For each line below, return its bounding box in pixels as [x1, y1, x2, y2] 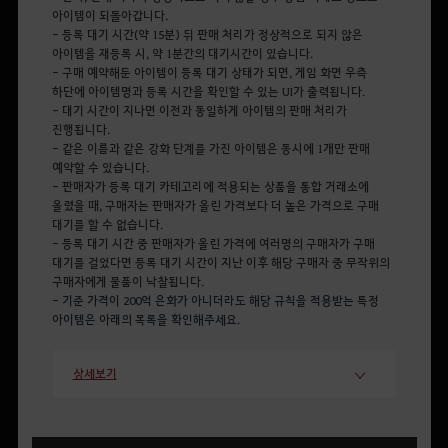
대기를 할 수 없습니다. [51, 216, 163, 232]
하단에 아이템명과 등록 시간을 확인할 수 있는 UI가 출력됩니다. [51, 83, 365, 99]
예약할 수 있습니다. [51, 159, 149, 175]
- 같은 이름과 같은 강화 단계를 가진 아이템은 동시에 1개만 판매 [51, 140, 370, 156]
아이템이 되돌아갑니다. [51, 7, 168, 23]
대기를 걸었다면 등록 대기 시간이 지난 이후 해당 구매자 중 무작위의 [51, 254, 390, 270]
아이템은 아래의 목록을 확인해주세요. [51, 311, 240, 327]
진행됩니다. [51, 121, 110, 137]
